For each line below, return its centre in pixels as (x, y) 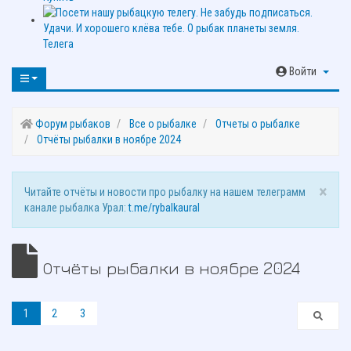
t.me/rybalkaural (164, 208)
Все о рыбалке (163, 124)
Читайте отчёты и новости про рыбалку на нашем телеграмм (165, 192)
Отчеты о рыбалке (257, 124)
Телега (58, 44)
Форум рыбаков (72, 124)
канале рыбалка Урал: (76, 208)
